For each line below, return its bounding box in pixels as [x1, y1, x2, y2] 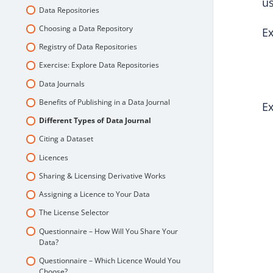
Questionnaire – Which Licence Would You [38, 255, 180, 266]
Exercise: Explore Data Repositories [38, 60, 159, 71]
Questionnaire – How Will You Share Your [38, 225, 178, 236]
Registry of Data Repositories [38, 41, 137, 52]
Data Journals [38, 78, 85, 89]
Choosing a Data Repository [38, 23, 133, 34]
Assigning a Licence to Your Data [38, 189, 150, 200]
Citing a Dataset [38, 133, 93, 144]
